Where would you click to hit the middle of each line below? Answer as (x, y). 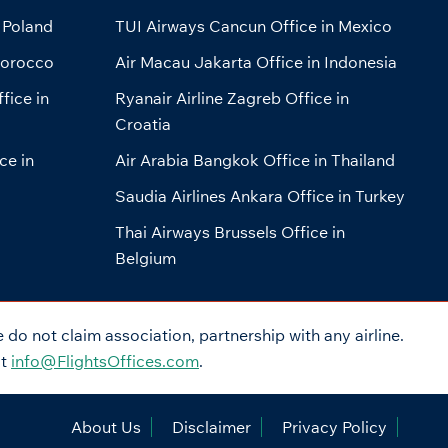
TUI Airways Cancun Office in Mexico (253, 26)
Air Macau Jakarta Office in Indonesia (255, 62)
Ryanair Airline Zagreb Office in (231, 98)
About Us (105, 427)
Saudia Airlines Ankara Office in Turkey (259, 196)
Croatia (142, 124)
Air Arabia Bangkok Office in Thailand (254, 160)
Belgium (145, 258)
